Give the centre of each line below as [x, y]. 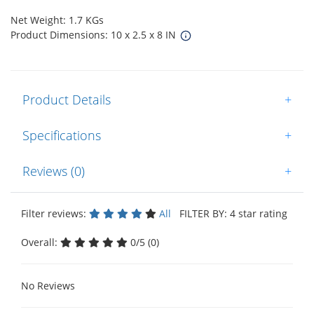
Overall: [41, 242]
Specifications [62, 135]
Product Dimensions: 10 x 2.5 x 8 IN [95, 34]
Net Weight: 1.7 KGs [57, 20]
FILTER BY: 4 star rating [231, 213]
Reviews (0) [54, 171]
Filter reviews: [55, 213]
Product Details [67, 99]
